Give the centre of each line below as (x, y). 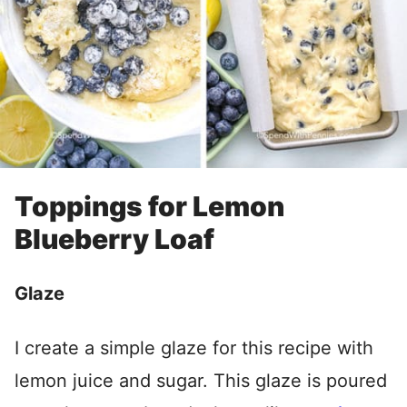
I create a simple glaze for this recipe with (194, 347)
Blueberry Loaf (114, 238)
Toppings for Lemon (149, 206)
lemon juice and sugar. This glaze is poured (201, 380)
